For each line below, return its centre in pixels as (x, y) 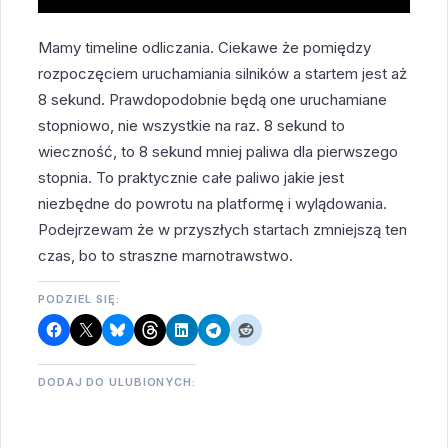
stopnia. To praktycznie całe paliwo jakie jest (191, 178)
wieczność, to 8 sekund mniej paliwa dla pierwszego (218, 152)
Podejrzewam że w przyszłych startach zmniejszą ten (223, 230)
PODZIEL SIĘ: (79, 299)
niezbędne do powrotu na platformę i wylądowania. (213, 204)
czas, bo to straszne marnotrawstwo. (166, 256)
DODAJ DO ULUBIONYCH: (117, 382)
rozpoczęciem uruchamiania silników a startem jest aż (223, 74)
